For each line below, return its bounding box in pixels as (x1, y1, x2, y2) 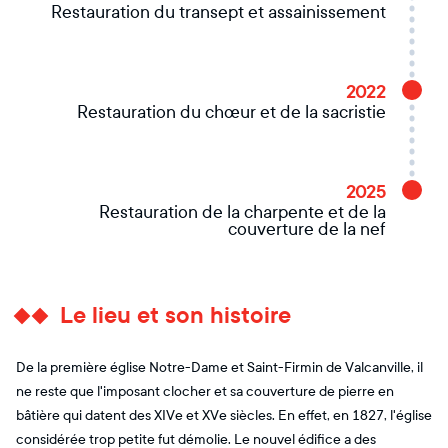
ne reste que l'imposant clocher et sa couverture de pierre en (16, 383, 394, 400)
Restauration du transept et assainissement (51, 2, 386, 23)
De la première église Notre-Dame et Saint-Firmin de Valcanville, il (16, 359, 423, 376)
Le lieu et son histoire (60, 300, 297, 331)
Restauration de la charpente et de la (99, 202, 386, 223)
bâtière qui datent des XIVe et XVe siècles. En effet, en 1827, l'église (16, 407, 432, 424)
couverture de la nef (228, 219, 386, 240)
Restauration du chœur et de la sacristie (77, 102, 386, 123)
